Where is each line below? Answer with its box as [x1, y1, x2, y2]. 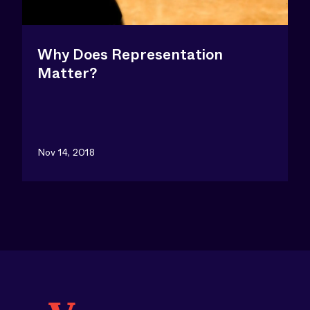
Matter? [37, 63, 98, 84]
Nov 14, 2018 [37, 145, 95, 159]
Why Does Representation [37, 44, 223, 65]
